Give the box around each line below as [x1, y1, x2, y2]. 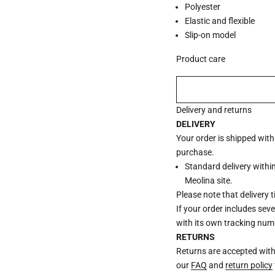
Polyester [185, 2, 221, 12]
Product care [176, 54, 226, 64]
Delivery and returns [176, 105, 252, 115]
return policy [225, 260, 273, 271]
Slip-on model [185, 30, 236, 41]
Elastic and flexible [185, 16, 255, 26]
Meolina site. [185, 176, 233, 186]
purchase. [176, 147, 215, 158]
